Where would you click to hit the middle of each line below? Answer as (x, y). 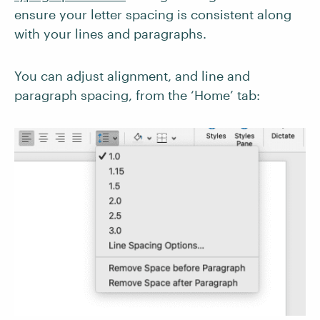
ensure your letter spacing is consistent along (153, 14)
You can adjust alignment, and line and (132, 76)
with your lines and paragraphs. (110, 34)
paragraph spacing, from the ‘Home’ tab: (137, 95)
